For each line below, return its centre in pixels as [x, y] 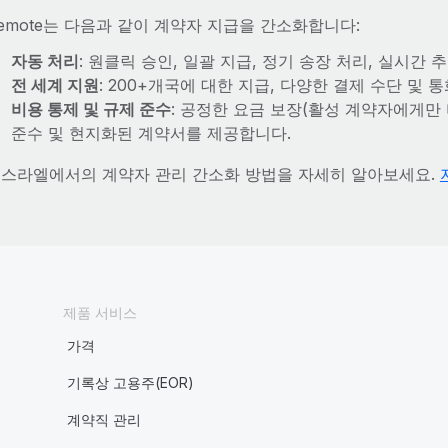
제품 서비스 [99, 312]
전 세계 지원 [54, 85]
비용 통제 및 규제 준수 [90, 109]
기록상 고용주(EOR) [130, 382]
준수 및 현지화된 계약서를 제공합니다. [150, 133]
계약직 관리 [103, 419]
